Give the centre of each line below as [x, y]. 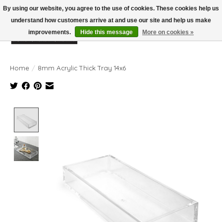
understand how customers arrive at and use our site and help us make [111, 20]
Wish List [178, 39]
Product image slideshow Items [100, 112]
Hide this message [107, 32]
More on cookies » [168, 32]
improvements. [50, 32]
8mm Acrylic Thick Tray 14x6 [82, 68]
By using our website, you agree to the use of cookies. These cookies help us [111, 8]
